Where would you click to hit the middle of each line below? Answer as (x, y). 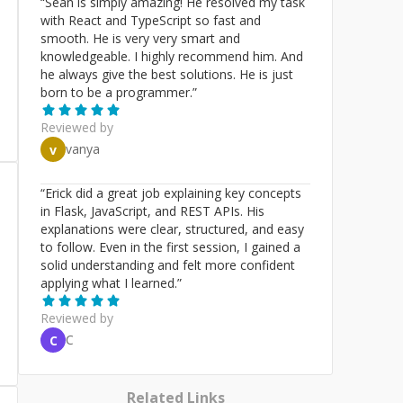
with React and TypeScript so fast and (151, 20)
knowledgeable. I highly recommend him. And (172, 56)
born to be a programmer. (116, 92)
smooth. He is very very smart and (140, 38)
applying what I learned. (109, 283)
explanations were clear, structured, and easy (172, 229)
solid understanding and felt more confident (168, 265)
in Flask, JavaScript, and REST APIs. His (152, 211)
